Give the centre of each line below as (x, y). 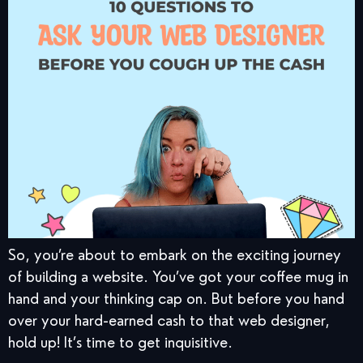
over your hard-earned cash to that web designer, (169, 320)
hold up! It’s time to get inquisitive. (120, 342)
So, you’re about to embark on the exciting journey (175, 255)
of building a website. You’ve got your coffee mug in (178, 277)
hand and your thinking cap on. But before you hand (176, 299)
